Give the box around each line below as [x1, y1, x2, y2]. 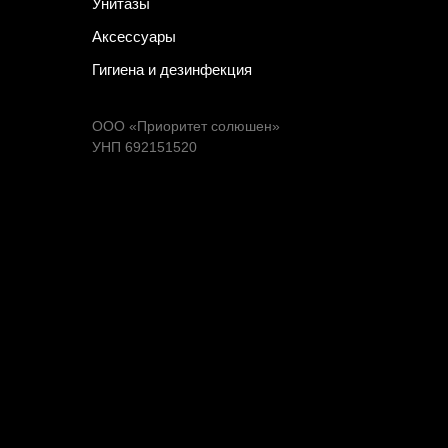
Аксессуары [92, 28, 176, 46]
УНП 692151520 [92, 139, 197, 156]
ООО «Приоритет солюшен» [92, 118, 280, 135]
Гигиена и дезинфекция [92, 61, 252, 79]
